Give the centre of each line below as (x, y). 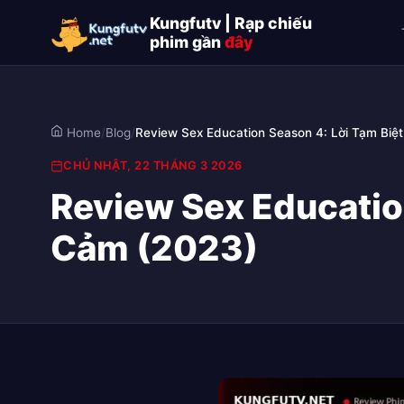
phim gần (187, 42)
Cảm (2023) (154, 248)
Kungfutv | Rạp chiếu (231, 23)
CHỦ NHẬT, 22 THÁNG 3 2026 (153, 165)
